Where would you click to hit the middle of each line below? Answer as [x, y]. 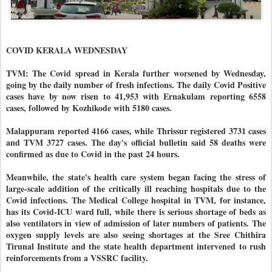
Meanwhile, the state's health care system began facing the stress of [136, 177]
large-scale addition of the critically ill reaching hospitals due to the [136, 189]
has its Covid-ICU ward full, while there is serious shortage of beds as [136, 212]
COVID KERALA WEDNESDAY [67, 50]
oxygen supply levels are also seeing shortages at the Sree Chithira [136, 235]
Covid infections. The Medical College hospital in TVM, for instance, [136, 200]
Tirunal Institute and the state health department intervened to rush [136, 246]
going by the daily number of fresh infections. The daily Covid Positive [136, 85]
